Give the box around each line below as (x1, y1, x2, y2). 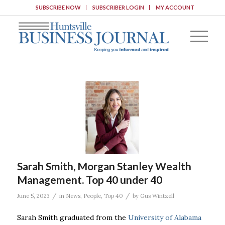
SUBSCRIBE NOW (35, 4, 81, 11)
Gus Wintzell (140, 192, 174, 199)
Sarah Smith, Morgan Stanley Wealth (17, 159, 191, 172)
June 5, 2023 (17, 192, 50, 199)
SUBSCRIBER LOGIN (92, 4, 144, 11)
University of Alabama (128, 212, 201, 222)
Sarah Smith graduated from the (17, 212, 128, 222)
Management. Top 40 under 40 (17, 173, 162, 186)
